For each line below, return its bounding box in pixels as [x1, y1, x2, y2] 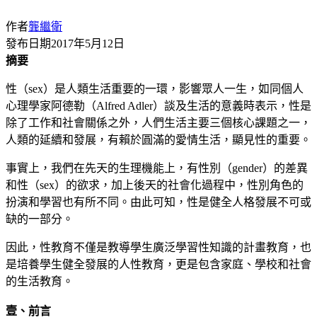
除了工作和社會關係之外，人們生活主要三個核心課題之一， [6, 116, 311, 129]
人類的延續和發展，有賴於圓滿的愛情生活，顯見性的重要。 [6, 133, 311, 146]
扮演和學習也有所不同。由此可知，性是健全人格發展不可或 [6, 195, 311, 208]
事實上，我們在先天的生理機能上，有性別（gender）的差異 [6, 161, 308, 174]
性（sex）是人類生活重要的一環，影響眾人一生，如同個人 [6, 82, 304, 95]
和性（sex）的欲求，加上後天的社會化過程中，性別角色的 [6, 178, 304, 191]
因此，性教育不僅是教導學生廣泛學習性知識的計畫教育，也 [6, 241, 311, 253]
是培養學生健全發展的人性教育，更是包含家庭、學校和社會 [6, 258, 311, 270]
